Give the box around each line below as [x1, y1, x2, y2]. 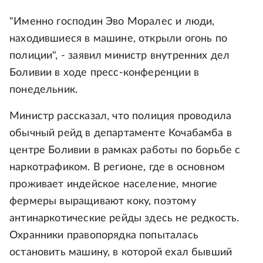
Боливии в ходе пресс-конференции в [9, 68, 200, 78]
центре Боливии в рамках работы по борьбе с [9, 145, 241, 156]
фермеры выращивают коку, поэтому [9, 196, 196, 207]
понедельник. [9, 85, 78, 95]
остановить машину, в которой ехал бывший [9, 247, 232, 258]
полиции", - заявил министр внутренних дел [9, 50, 230, 61]
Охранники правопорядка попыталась [9, 230, 198, 241]
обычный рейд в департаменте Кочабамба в [9, 128, 232, 139]
